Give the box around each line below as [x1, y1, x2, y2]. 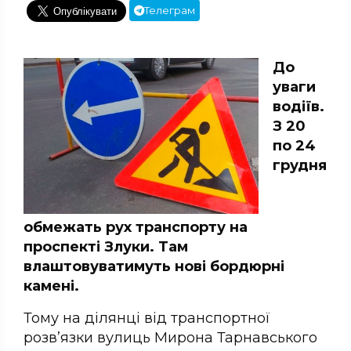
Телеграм [144, 4, 195, 17]
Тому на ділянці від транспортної [24, 309, 270, 327]
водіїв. [273, 98, 324, 116]
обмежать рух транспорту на [24, 219, 248, 237]
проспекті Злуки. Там [24, 238, 188, 256]
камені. [24, 277, 79, 295]
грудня [273, 157, 327, 175]
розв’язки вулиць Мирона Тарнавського [24, 329, 317, 347]
